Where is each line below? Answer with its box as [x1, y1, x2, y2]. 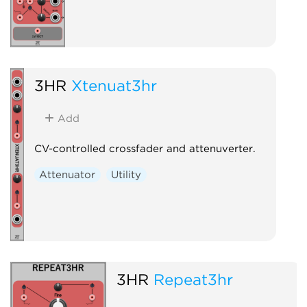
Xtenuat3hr [71, 75, 157, 95]
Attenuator [39, 168, 96, 181]
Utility [111, 168, 142, 181]
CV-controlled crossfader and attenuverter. [34, 142, 256, 155]
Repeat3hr [153, 269, 233, 288]
